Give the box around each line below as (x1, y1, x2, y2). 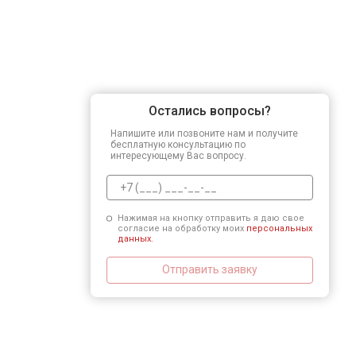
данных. (117, 233, 153, 244)
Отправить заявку (162, 263, 257, 276)
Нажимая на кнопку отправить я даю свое (117, 212, 304, 223)
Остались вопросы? (149, 103, 271, 118)
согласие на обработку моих (117, 222, 246, 234)
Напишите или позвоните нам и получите (110, 127, 298, 139)
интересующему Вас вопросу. (110, 149, 246, 161)
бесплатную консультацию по (110, 138, 246, 150)
